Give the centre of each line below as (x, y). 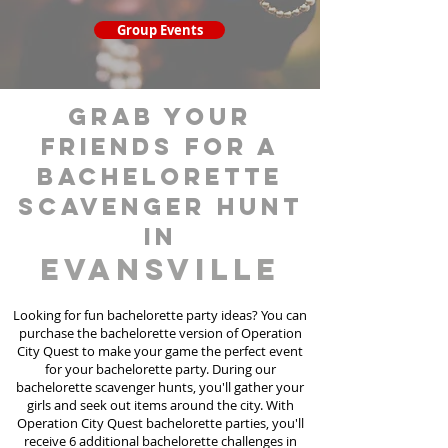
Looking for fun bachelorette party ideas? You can (160, 315)
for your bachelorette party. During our (160, 369)
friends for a (160, 146)
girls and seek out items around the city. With (160, 405)
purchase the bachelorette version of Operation (160, 333)
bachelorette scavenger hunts (104, 387)
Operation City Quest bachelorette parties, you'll (160, 423)
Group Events (159, 30)
